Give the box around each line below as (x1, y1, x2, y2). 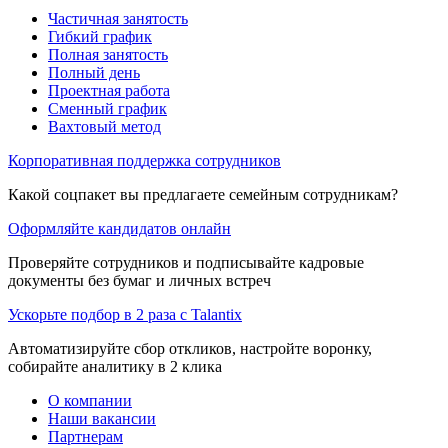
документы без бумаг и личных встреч (8, 271, 271, 289)
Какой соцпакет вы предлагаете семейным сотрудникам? (8, 185, 398, 203)
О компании (48, 391, 132, 409)
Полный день (48, 63, 140, 81)
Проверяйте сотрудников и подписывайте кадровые (8, 253, 364, 271)
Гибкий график (48, 27, 152, 45)
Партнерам (48, 427, 123, 445)
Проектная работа (48, 81, 170, 99)
